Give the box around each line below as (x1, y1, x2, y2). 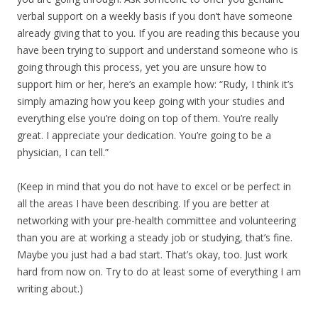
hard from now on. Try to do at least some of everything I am (17, 265, 301, 278)
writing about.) (17, 282, 83, 295)
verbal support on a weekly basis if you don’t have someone (17, 9, 292, 23)
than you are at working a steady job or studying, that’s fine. (17, 231, 292, 244)
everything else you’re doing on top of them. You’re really (17, 111, 278, 125)
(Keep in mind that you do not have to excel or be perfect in (17, 180, 291, 193)
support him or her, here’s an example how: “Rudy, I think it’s (17, 77, 294, 91)
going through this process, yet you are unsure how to (17, 60, 267, 74)
